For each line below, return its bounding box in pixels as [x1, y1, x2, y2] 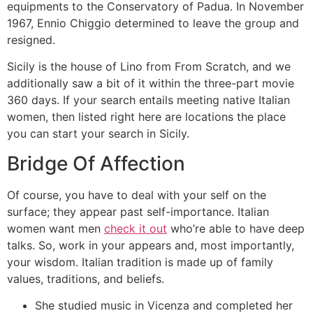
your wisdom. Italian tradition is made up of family [7, 254, 273, 269]
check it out [104, 221, 167, 235]
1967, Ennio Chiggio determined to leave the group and [7, 15, 299, 30]
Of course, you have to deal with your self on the [7, 187, 266, 202]
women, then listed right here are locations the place [7, 110, 286, 124]
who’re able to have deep [167, 221, 305, 235]
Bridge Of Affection [7, 151, 185, 175]
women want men [7, 221, 104, 235]
